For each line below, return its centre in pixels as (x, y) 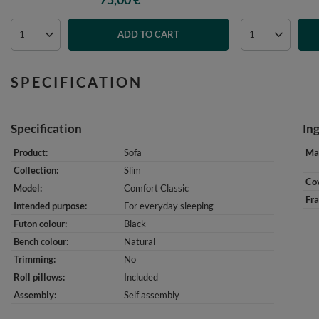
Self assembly (152, 295)
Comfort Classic (156, 188)
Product (30, 152)
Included (141, 277)
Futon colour (39, 224)
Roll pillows (38, 277)
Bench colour (40, 241)
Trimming (33, 259)
